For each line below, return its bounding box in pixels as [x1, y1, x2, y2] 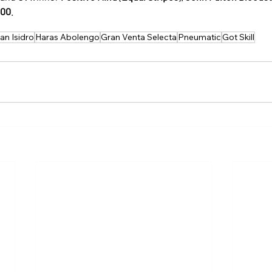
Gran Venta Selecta [101, 31, 177, 42]
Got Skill [222, 31, 254, 42]
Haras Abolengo [35, 31, 100, 42]
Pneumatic [178, 31, 221, 42]
